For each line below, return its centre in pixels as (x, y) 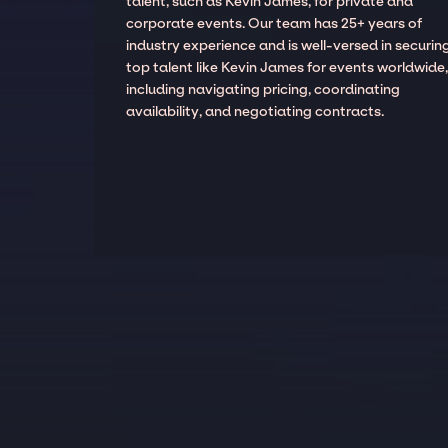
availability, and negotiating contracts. (255, 111)
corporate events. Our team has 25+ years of (274, 23)
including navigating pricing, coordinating (263, 89)
